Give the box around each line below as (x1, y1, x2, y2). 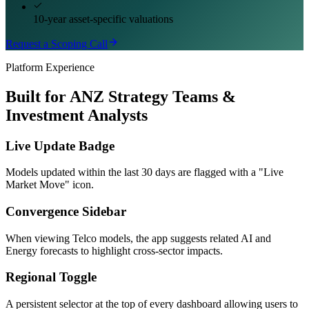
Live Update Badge (6, 138, 114, 153)
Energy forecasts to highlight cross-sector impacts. (6, 244, 223, 257)
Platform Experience (6, 61, 94, 73)
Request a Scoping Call (6, 37, 108, 50)
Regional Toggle (6, 270, 97, 285)
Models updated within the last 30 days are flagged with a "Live (6, 166, 283, 179)
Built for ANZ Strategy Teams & (6, 87, 236, 106)
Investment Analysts (6, 106, 148, 124)
